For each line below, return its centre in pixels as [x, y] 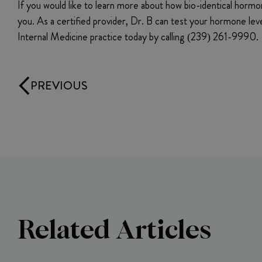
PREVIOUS [59, 85]
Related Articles [114, 227]
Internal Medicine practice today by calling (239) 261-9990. [138, 37]
